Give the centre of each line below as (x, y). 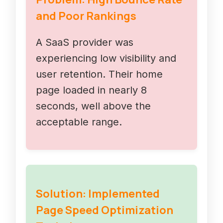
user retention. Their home (99, 74)
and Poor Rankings (86, 16)
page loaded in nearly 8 (91, 90)
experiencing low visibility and (106, 58)
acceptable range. (79, 122)
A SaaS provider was (85, 43)
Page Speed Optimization (105, 210)
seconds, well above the (93, 106)
